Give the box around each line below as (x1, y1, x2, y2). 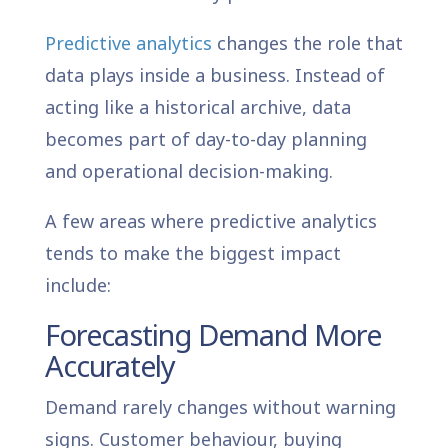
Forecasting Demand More (44, 314, 381, 354)
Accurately (44, 345, 175, 385)
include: (44, 272, 111, 297)
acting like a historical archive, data (44, 94, 351, 119)
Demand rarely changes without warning (44, 394, 396, 419)
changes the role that (211, 30, 403, 55)
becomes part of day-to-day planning (44, 126, 367, 151)
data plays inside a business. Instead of (44, 62, 385, 87)
